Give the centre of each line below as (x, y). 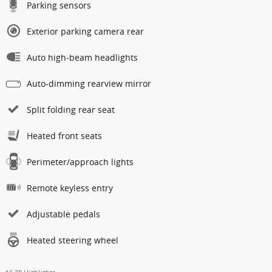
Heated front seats (64, 135)
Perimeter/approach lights (80, 161)
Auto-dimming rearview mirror (89, 83)
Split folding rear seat (71, 109)
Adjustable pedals (63, 214)
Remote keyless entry (70, 188)
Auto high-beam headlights (82, 57)
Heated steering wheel (73, 240)
